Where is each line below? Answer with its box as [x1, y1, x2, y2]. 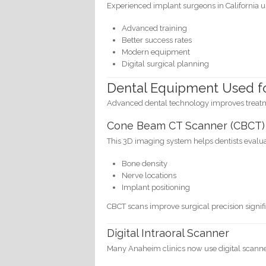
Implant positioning [122, 182, 191, 192]
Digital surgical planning [122, 59, 210, 69]
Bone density [122, 159, 168, 168]
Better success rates [122, 36, 192, 45]
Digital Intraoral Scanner [107, 227, 230, 240]
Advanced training [122, 24, 188, 33]
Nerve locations [122, 170, 177, 180]
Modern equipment [122, 47, 191, 57]
